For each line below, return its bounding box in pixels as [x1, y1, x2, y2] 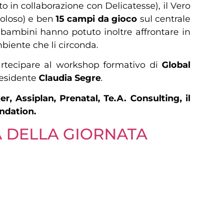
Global [162, 60, 190, 71]
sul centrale [137, 13, 191, 24]
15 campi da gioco [55, 13, 138, 24]
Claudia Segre [39, 73, 101, 84]
